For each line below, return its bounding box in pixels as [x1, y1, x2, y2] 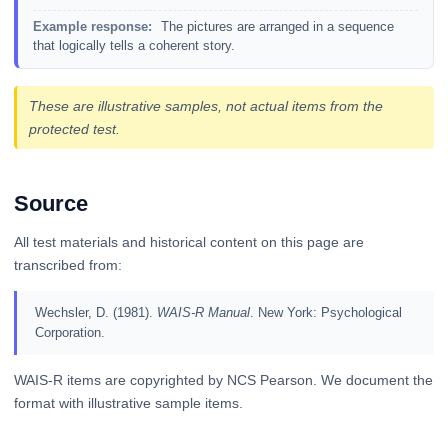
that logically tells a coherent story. [33, 38, 236, 54]
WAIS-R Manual [156, 304, 250, 320]
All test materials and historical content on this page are [14, 233, 364, 250]
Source [14, 190, 88, 216]
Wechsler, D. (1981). [34, 304, 157, 320]
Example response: [33, 19, 153, 35]
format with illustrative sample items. [14, 394, 243, 411]
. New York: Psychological [249, 304, 402, 320]
